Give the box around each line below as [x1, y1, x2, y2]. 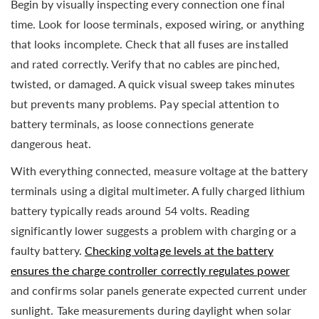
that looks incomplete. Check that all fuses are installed [11, 36, 288, 51]
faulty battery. [11, 243, 85, 257]
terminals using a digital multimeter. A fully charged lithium [11, 183, 305, 197]
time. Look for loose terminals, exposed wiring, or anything [11, 16, 304, 31]
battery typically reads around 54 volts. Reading [11, 203, 250, 217]
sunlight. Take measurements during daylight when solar [11, 303, 291, 317]
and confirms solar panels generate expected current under [11, 283, 307, 297]
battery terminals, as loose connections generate [11, 116, 254, 130]
